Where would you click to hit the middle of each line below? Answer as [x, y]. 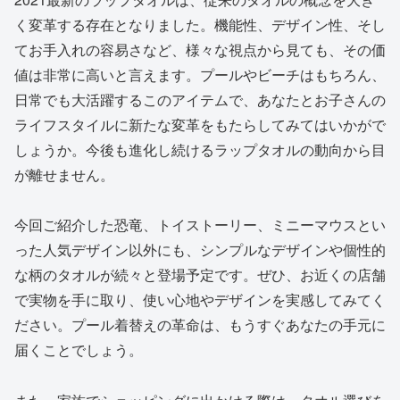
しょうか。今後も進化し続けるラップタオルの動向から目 [200, 149]
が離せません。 [64, 174]
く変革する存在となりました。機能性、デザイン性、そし [200, 24]
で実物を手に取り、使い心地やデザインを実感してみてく [200, 300]
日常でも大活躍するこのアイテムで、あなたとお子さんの [200, 99]
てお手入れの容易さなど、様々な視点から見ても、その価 [200, 49]
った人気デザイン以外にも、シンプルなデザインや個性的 [200, 250]
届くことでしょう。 [79, 350]
